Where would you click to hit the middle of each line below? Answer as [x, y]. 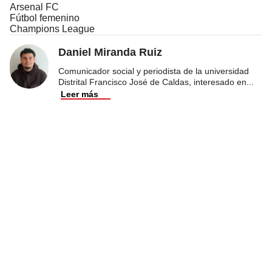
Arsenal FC [34, 7]
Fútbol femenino [45, 18]
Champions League [52, 29]
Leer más [80, 94]
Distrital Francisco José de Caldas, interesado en [152, 82]
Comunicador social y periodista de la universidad [154, 71]
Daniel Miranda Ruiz [110, 52]
